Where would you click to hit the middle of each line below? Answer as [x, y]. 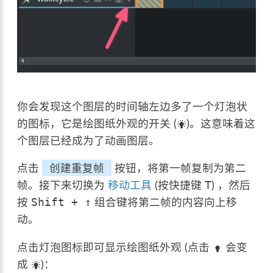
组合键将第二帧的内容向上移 [165, 202]
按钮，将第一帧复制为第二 [179, 168]
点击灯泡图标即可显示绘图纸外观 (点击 [115, 247]
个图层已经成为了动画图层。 [89, 140]
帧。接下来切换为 [63, 185]
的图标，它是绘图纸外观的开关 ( [97, 123]
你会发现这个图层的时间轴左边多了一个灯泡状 [133, 106]
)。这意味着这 [221, 123]
